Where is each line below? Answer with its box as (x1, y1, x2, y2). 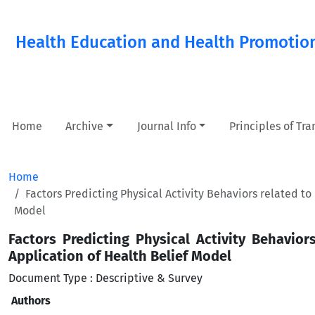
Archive (65, 120, 104, 133)
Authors (11, 294, 51, 307)
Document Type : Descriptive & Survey (8, 271, 202, 285)
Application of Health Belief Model (8, 247, 231, 264)
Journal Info (136, 120, 196, 133)
